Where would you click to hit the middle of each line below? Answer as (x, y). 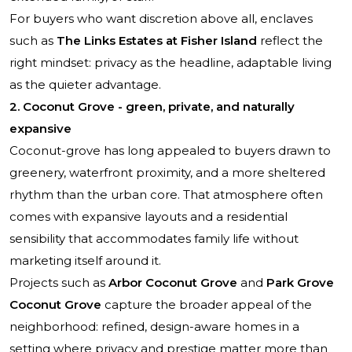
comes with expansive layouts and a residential (148, 217)
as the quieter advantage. (85, 85)
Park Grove (300, 283)
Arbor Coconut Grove (173, 283)
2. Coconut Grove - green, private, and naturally (152, 107)
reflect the (290, 41)
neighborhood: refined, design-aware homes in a (154, 327)
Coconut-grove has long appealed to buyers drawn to (170, 151)
